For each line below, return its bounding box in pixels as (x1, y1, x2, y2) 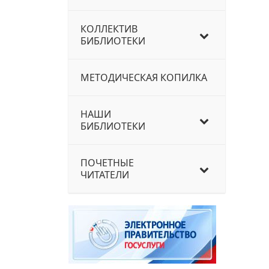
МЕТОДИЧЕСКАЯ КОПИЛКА (80, 71, 207, 84)
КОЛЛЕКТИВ (80, 22, 138, 35)
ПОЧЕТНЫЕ (80, 156, 134, 169)
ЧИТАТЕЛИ (80, 168, 129, 181)
